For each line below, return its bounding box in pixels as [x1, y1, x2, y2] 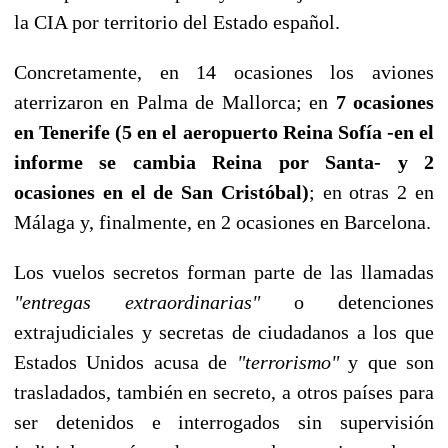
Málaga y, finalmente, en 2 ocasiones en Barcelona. [14, 210, 431, 233]
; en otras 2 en [308, 180, 435, 203]
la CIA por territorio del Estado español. [14, 10, 340, 33]
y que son [338, 350, 435, 373]
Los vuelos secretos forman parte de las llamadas [14, 260, 434, 283]
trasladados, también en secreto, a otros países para [14, 380, 434, 403]
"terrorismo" [236, 350, 339, 373]
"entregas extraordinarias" [14, 290, 260, 313]
